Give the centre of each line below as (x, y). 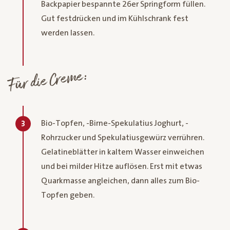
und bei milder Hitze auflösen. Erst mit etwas (122, 166)
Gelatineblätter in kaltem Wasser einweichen (123, 152)
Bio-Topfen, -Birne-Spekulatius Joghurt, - (115, 123)
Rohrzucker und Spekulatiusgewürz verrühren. (123, 137)
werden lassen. (68, 33)
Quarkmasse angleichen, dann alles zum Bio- (120, 180)
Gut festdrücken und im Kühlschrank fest (115, 18)
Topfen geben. (68, 195)
